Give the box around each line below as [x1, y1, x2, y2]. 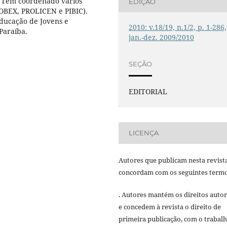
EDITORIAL [129, 86, 168, 96]
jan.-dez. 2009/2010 [129, 32, 195, 43]
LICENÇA [129, 129, 159, 137]
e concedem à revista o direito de [119, 202, 221, 211]
